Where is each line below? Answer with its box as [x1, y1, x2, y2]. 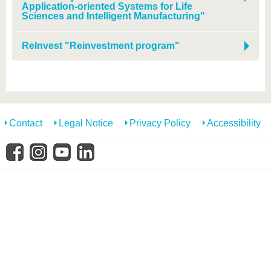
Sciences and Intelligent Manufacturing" [22, 11, 205, 21]
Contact [9, 118, 42, 128]
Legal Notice [59, 118, 113, 128]
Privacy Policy [129, 118, 191, 128]
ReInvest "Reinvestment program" [22, 41, 180, 51]
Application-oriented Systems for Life [22, 1, 192, 11]
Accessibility [207, 118, 261, 128]
